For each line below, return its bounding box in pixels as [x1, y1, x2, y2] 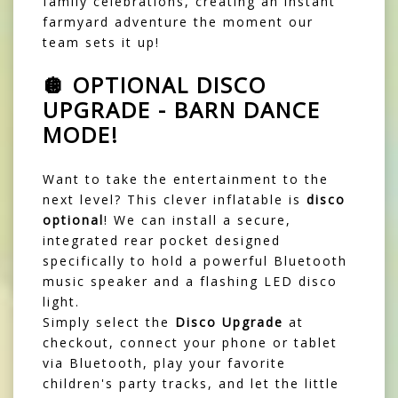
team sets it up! [43, 34, 160, 52]
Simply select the [43, 314, 175, 331]
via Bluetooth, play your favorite [43, 354, 286, 372]
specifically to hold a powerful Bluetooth [43, 252, 347, 270]
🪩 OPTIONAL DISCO [43, 70, 267, 100]
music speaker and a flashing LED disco [43, 273, 338, 291]
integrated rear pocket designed [43, 232, 281, 250]
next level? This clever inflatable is [43, 191, 306, 209]
